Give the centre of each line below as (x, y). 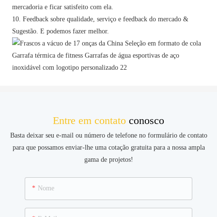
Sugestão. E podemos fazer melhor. (61, 31)
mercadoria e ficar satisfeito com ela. (63, 7)
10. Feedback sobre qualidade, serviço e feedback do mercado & (100, 19)
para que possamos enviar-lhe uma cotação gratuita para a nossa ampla (108, 148)
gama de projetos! (108, 160)
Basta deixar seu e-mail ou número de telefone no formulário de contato (108, 136)
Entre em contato (91, 120)
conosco (147, 120)
